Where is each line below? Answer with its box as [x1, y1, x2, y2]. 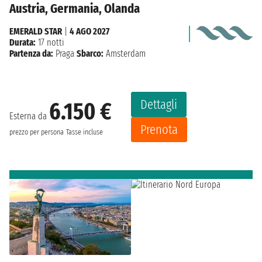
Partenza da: [9, 48, 53, 60]
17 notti [36, 37, 64, 49]
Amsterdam [104, 48, 146, 60]
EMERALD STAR [9, 26, 62, 37]
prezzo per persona [9, 127, 64, 137]
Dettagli [140, 96, 177, 113]
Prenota [140, 122, 178, 138]
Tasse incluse [66, 127, 103, 137]
